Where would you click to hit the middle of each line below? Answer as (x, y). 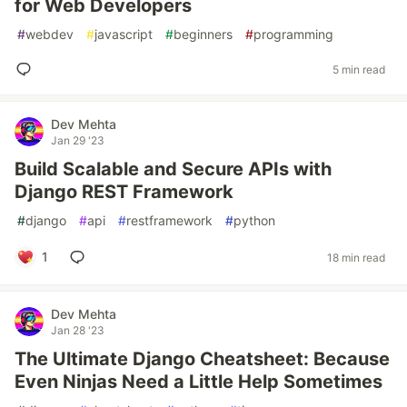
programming (293, 34)
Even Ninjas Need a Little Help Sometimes (199, 382)
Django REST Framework (124, 192)
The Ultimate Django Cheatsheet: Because (202, 359)
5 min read (359, 69)
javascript (124, 34)
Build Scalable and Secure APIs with (173, 169)
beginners (203, 34)
